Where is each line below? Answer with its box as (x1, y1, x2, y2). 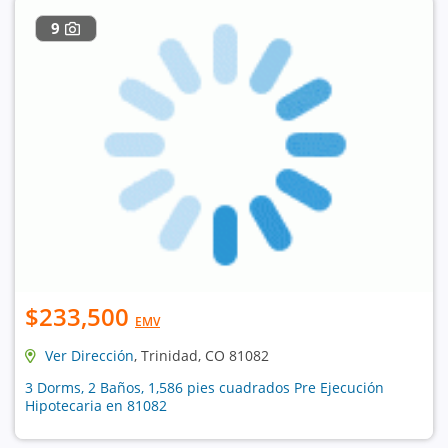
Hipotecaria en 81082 (25, 396, 167, 415)
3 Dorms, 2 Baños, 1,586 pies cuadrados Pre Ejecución (25, 378, 384, 397)
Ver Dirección (45, 346, 134, 365)
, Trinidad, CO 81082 (134, 346, 269, 365)
